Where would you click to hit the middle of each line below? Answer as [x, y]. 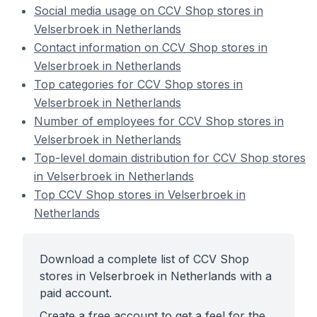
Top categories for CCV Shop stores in [138, 84]
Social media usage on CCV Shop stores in [149, 11]
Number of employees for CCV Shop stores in [159, 121]
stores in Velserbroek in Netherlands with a [156, 276]
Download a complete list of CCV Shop [144, 259]
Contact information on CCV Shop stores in [151, 47]
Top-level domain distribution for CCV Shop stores [170, 158]
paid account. [76, 293]
